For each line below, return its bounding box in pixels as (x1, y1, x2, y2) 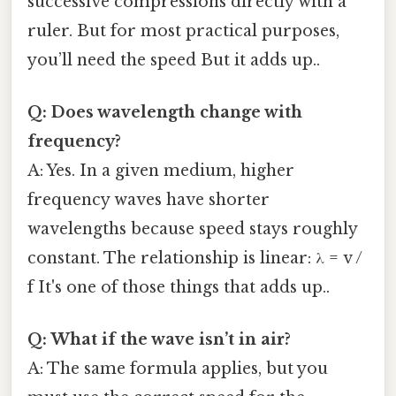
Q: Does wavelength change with (27, 103, 302, 123)
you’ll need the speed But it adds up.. (27, 49, 320, 70)
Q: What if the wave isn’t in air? (27, 330, 291, 350)
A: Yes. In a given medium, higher (27, 161, 294, 181)
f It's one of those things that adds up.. (27, 278, 330, 298)
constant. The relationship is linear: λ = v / (27, 248, 362, 269)
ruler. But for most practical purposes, (27, 20, 339, 41)
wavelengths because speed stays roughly (27, 219, 357, 240)
